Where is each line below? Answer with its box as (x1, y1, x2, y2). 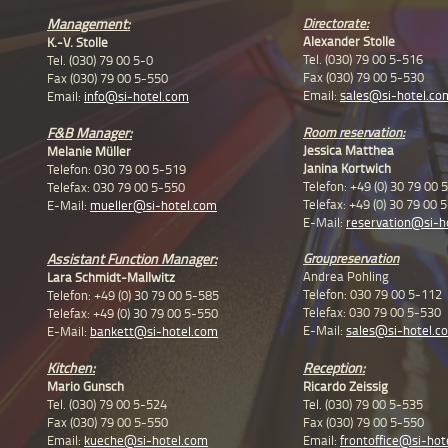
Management (47, 14, 127, 34)
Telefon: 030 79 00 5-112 (303, 285, 442, 304)
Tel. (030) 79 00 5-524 (47, 395, 167, 414)
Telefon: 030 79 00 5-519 (47, 160, 186, 179)
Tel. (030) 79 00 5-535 (303, 395, 423, 414)
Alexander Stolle (303, 32, 395, 51)
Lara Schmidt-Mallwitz (47, 268, 175, 287)
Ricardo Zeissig (303, 377, 388, 396)
